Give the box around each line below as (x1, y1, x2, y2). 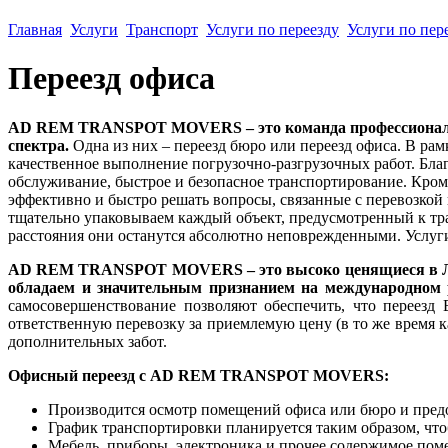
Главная (8, 21, 62, 38)
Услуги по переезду (206, 21, 339, 38)
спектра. (8, 136, 69, 154)
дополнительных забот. (8, 332, 167, 350)
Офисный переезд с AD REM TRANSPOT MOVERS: (8, 366, 389, 384)
